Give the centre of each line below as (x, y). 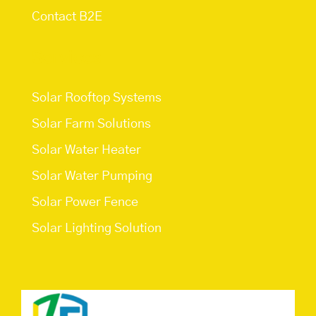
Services (67, 59)
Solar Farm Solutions (91, 124)
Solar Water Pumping (92, 177)
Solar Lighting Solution (97, 229)
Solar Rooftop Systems (97, 98)
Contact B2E (67, 17)
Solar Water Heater (86, 151)
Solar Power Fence (85, 203)
